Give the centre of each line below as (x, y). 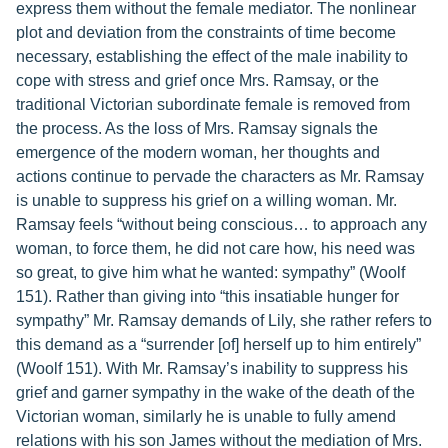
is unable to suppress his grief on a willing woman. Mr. (206, 200)
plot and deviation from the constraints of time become (206, 32)
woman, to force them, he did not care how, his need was (215, 248)
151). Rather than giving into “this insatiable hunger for (207, 296)
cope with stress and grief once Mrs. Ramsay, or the (197, 80)
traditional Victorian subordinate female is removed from (213, 104)
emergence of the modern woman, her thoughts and (198, 152)
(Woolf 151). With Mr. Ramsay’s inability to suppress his (212, 368)
